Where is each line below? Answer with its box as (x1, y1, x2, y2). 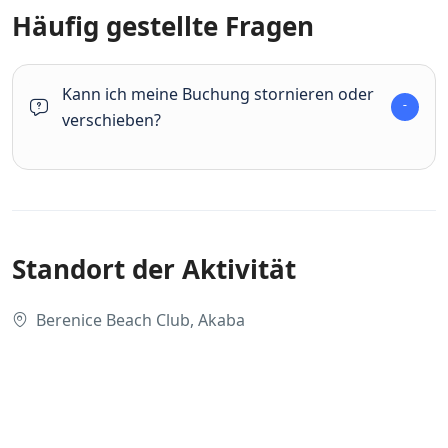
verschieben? (62, 109, 161, 131)
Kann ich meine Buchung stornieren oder (62, 83, 374, 105)
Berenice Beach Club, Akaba (36, 309, 245, 331)
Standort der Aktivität (12, 251, 296, 287)
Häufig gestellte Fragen (12, 8, 314, 44)
